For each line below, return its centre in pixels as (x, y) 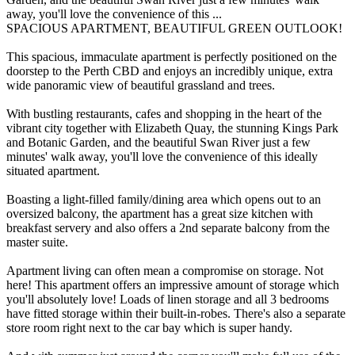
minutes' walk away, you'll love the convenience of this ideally (162, 157)
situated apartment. (53, 171)
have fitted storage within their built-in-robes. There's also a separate (176, 314)
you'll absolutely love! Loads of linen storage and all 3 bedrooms (168, 300)
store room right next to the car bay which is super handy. (149, 328)
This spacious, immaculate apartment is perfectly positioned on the (172, 57)
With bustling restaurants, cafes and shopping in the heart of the (164, 114)
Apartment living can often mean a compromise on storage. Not (165, 271)
